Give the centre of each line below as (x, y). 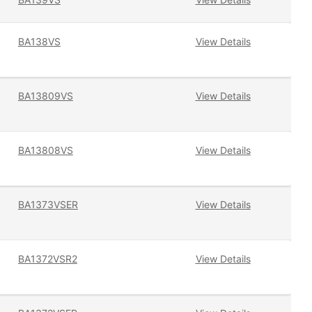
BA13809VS (45, 96)
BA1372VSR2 (47, 259)
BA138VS (39, 42)
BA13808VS (45, 150)
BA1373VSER (48, 205)
